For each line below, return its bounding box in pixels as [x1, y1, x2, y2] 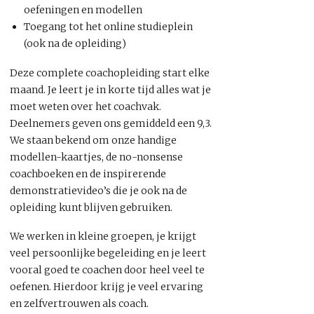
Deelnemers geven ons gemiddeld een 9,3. [10, 116, 212, 130]
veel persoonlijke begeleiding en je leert [10, 247, 206, 259]
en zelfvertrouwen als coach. [10, 297, 149, 310]
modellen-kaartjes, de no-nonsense [10, 150, 183, 163]
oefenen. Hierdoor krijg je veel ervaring [10, 280, 203, 293]
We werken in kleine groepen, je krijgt [10, 230, 196, 243]
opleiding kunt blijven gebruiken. [10, 200, 172, 214]
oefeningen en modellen [24, 4, 142, 16]
